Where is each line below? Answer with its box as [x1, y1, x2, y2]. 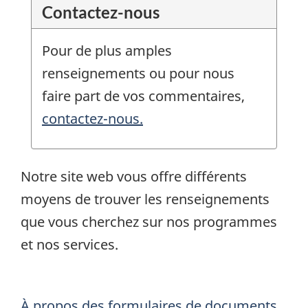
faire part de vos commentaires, [42, 87, 245, 106]
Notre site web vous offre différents [21, 166, 247, 186]
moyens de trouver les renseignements [21, 189, 269, 208]
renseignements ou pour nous [42, 64, 234, 83]
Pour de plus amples [42, 41, 172, 60]
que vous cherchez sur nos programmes [21, 212, 277, 231]
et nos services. [21, 234, 118, 254]
